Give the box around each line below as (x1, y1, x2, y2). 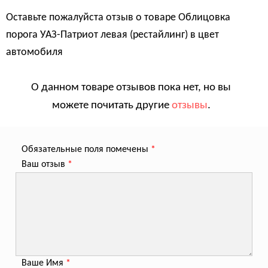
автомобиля (6, 47, 63, 59)
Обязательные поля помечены (21, 145, 151, 155)
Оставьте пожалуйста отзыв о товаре (6, 12, 178, 24)
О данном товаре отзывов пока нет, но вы (31, 82, 231, 94)
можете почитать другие (51, 100, 172, 112)
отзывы (171, 100, 208, 112)
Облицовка (178, 12, 230, 24)
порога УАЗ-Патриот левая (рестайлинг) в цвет (6, 29, 219, 41)
